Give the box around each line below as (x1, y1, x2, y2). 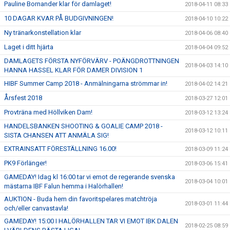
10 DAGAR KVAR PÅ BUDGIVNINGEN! (4, 14, 113, 22)
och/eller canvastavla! (4, 204, 68, 212)
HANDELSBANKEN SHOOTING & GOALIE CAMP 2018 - (4, 122, 163, 130)
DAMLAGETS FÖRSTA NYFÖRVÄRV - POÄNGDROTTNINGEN (4, 56, 179, 65)
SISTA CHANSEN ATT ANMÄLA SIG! (4, 131, 109, 139)
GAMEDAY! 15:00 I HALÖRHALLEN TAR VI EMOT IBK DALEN (4, 217, 178, 225)
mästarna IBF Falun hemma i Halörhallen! (4, 182, 123, 190)
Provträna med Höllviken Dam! (4, 108, 92, 116)
